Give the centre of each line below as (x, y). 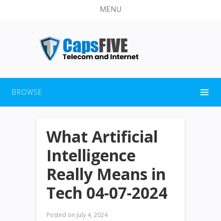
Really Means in (106, 174)
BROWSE (27, 92)
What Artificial (102, 136)
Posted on (61, 215)
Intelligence (91, 155)
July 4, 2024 (91, 215)
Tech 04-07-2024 (107, 192)
